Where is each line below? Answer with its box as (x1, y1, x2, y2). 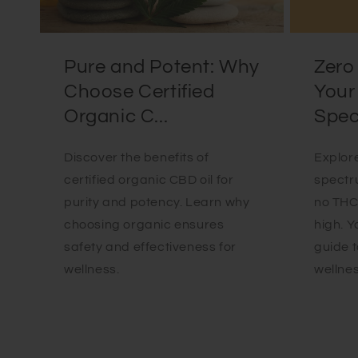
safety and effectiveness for (64, 240, 237, 253)
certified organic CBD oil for (64, 173, 234, 186)
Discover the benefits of (64, 150, 209, 164)
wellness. (64, 262, 120, 276)
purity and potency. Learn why (64, 195, 250, 209)
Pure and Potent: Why (64, 56, 261, 77)
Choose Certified (64, 81, 215, 101)
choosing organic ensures (64, 217, 225, 231)
